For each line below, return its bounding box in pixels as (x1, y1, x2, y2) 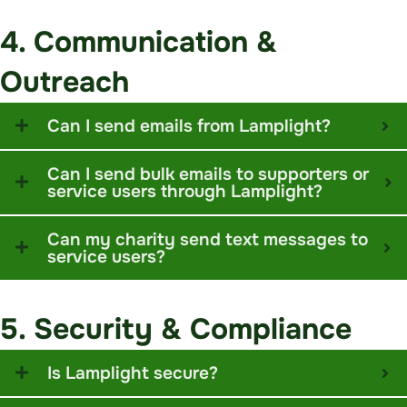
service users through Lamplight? (47, 180, 323, 203)
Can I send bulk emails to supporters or (47, 163, 369, 186)
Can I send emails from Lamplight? (47, 114, 331, 138)
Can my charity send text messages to (47, 228, 368, 252)
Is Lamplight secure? (47, 362, 218, 385)
